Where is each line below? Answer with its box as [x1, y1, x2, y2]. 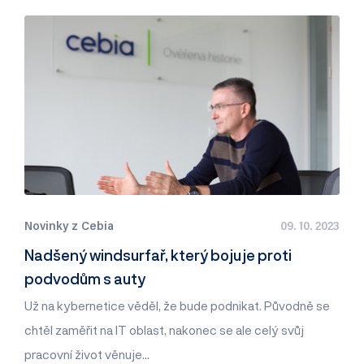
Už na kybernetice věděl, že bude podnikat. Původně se [24, 298, 330, 314]
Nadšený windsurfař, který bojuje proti [24, 246, 292, 265]
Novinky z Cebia [24, 217, 114, 234]
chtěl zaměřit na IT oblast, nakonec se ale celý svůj [24, 323, 304, 338]
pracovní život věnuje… [24, 347, 149, 362]
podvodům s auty [24, 270, 145, 288]
